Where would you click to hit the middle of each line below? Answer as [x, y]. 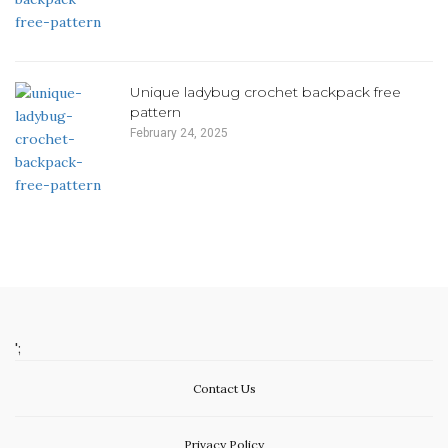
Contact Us [224, 388]
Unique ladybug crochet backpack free [265, 91]
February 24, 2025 [179, 132]
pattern [155, 111]
